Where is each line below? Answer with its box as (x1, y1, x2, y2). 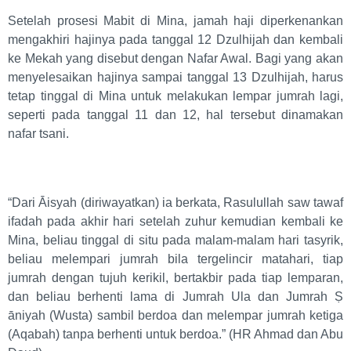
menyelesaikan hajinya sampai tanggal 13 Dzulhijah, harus (8, 71, 343, 85)
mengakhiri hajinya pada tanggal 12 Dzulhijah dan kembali (8, 33, 343, 47)
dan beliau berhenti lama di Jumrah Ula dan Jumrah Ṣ (8, 290, 343, 304)
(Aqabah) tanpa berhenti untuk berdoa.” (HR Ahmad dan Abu (8, 327, 343, 342)
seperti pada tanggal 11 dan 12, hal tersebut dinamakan (8, 108, 343, 122)
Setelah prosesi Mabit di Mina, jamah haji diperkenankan (8, 14, 343, 28)
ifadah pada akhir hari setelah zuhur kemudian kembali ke (8, 215, 343, 229)
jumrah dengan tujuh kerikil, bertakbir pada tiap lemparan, (8, 271, 343, 285)
